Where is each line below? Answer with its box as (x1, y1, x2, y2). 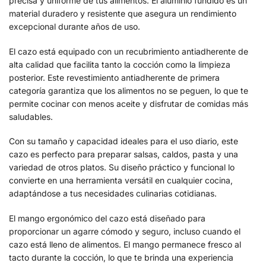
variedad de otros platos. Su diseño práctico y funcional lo (9, 162, 235, 173)
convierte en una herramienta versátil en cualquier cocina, (9, 175, 233, 186)
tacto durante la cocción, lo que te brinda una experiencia (9, 252, 233, 262)
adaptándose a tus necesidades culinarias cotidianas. (9, 188, 217, 199)
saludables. (9, 111, 53, 122)
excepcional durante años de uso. (9, 21, 140, 32)
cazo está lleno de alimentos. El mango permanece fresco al (9, 239, 241, 249)
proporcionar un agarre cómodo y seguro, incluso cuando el (9, 226, 240, 236)
